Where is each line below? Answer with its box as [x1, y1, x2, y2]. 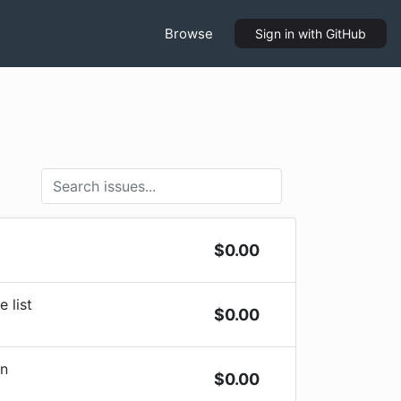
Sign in [255, 26, 294, 41]
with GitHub [294, 26, 366, 41]
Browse [165, 24, 213, 42]
